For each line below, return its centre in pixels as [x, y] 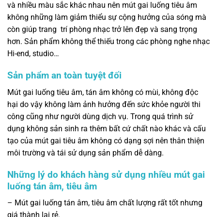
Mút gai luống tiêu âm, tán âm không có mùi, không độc [103, 92]
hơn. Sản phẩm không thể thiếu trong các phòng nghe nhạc [108, 42]
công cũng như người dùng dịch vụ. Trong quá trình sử [100, 116]
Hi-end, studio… [33, 54]
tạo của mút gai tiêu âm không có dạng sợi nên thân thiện [106, 140]
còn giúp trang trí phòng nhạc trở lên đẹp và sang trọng [102, 30]
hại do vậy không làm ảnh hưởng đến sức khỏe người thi [104, 104]
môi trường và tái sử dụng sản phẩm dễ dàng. [85, 153]
